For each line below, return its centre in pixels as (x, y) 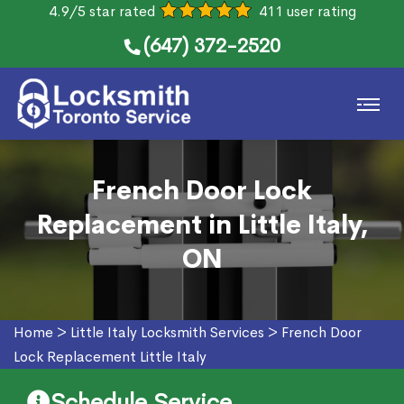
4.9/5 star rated (101, 11)
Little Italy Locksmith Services (167, 332)
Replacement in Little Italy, (202, 225)
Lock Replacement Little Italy (110, 357)
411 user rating (307, 11)
